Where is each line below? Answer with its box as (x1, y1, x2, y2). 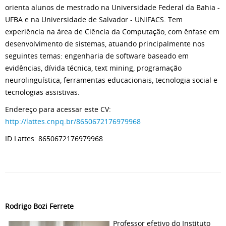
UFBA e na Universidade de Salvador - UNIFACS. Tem (5, 15, 183, 24)
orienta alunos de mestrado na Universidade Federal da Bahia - (5, 3, 220, 12)
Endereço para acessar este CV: (5, 104, 111, 114)
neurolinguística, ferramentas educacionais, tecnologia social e (5, 75, 217, 85)
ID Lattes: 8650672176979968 (5, 134, 103, 143)
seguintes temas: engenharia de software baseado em (5, 51, 189, 61)
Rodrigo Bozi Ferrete (5, 201, 74, 211)
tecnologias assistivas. (5, 87, 80, 97)
